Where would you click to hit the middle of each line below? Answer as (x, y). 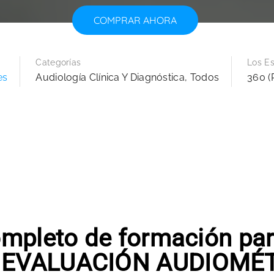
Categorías (58, 62)
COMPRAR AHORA (135, 20)
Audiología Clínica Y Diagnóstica (110, 77)
